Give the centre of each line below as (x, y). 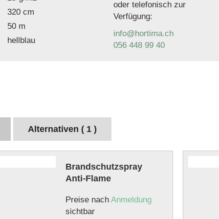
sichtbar (80, 211)
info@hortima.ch (144, 33)
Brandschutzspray (104, 167)
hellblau (21, 40)
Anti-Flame (88, 178)
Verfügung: (133, 16)
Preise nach (88, 200)
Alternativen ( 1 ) (62, 129)
